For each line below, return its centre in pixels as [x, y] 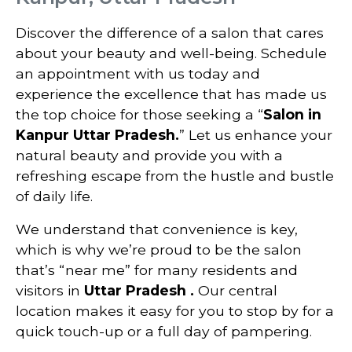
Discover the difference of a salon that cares [170, 33]
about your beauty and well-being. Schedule [171, 53]
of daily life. [54, 196]
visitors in [50, 291]
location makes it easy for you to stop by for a [175, 311]
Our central [236, 291]
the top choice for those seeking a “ [139, 115]
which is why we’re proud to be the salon [159, 250]
